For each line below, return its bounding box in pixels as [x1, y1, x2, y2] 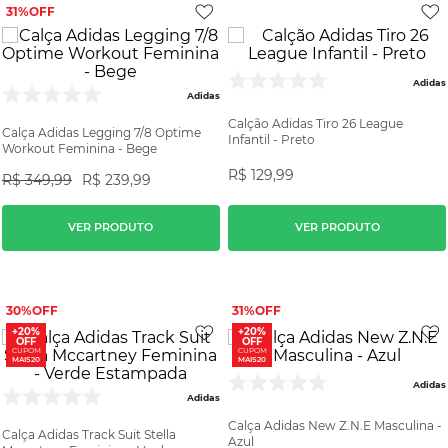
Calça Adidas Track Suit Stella [2, 426, 176, 442]
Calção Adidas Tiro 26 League [228, 115, 404, 131]
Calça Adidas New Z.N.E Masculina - [228, 417, 443, 433]
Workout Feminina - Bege [2, 140, 157, 156]
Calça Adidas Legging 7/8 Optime [2, 124, 201, 140]
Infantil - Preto [228, 131, 316, 147]
